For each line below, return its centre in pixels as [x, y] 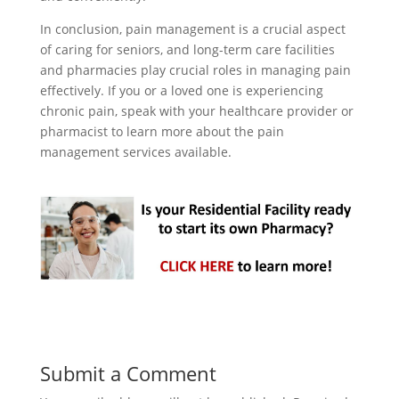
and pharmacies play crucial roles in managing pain [195, 70]
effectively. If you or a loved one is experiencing [181, 90]
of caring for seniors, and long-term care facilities [187, 49]
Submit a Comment [128, 374]
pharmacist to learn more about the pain [162, 131]
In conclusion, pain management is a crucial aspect [192, 29]
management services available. [135, 152]
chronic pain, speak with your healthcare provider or [196, 111]
